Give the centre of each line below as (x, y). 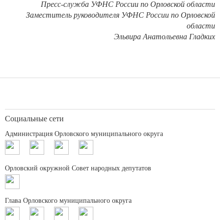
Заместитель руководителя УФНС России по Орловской (121, 15)
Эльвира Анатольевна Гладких (165, 37)
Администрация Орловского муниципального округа (84, 134)
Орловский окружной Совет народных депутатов (78, 168)
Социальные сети (34, 119)
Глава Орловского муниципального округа (68, 201)
